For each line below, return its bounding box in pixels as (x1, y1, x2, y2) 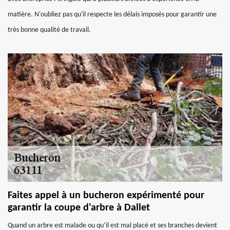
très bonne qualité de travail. (8, 26, 91, 34)
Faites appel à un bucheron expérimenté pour (8, 190, 204, 201)
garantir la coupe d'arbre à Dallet (8, 203, 150, 213)
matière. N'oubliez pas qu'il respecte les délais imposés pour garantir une (8, 11, 217, 18)
